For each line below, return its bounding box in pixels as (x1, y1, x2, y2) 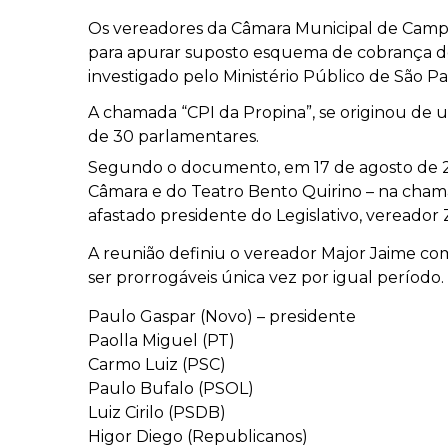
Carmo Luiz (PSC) (88, 355, 226, 375)
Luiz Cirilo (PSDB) (88, 403, 226, 423)
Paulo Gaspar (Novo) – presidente (88, 307, 356, 327)
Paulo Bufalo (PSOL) (88, 379, 254, 399)
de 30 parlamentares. (88, 127, 259, 147)
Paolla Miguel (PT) (88, 331, 235, 351)
